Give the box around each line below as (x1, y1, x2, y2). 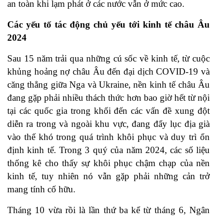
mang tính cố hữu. (7, 184, 76, 195)
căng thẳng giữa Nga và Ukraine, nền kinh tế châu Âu (7, 79, 210, 90)
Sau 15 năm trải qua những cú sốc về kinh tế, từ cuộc (7, 53, 210, 64)
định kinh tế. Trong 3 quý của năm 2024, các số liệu (7, 145, 210, 155)
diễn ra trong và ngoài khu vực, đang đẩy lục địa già (7, 119, 210, 129)
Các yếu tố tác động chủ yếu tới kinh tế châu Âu (7, 19, 210, 30)
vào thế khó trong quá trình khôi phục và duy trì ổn (7, 132, 210, 142)
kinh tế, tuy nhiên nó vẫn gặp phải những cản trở (7, 171, 210, 182)
